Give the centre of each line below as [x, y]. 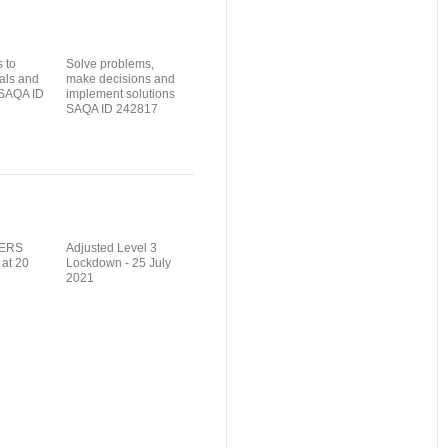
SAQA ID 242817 [112, 108]
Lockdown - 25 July [119, 262]
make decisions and [121, 78]
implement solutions [121, 93]
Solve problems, [110, 63]
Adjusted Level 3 [112, 247]
